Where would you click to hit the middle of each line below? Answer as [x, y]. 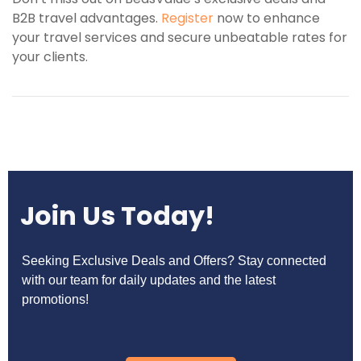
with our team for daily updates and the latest [149, 280]
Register [187, 19]
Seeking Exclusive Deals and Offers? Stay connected [174, 260]
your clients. [50, 57]
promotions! [55, 299]
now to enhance [267, 19]
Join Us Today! [117, 215]
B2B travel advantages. [87, 19]
